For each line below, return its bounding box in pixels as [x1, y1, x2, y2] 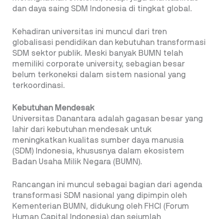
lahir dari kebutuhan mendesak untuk [12, 126, 152, 134]
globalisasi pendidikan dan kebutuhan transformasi [12, 38, 206, 46]
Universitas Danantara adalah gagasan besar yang [12, 115, 203, 123]
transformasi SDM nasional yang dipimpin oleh [12, 192, 187, 200]
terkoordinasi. [12, 81, 65, 89]
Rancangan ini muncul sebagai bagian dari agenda [12, 181, 202, 189]
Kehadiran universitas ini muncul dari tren [12, 27, 167, 36]
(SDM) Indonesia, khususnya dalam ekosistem [12, 147, 184, 155]
